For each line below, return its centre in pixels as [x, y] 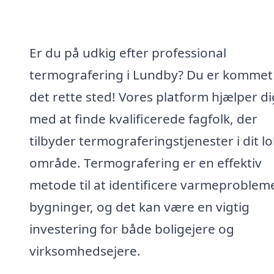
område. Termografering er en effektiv [146, 162]
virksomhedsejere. [85, 250]
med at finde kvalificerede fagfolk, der [143, 118]
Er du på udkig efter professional [128, 52]
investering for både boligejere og [132, 228]
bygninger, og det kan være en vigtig [139, 206]
